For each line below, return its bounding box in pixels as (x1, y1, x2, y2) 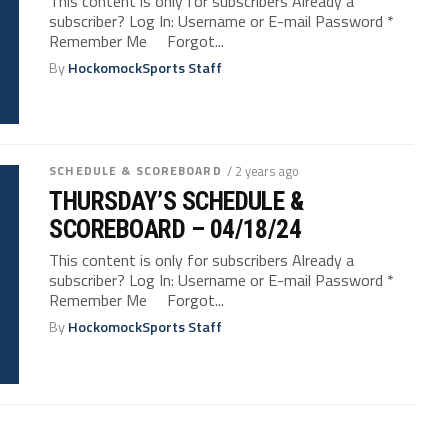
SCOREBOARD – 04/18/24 (49, 214, 302, 245)
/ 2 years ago (226, 161, 299, 182)
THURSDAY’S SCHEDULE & (49, 186, 304, 217)
